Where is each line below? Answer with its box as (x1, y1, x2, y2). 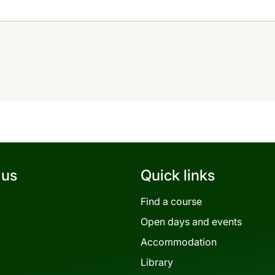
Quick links (141, 166, 215, 184)
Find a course (141, 195, 202, 207)
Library (141, 255, 173, 268)
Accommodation (141, 235, 217, 248)
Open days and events (141, 215, 242, 228)
